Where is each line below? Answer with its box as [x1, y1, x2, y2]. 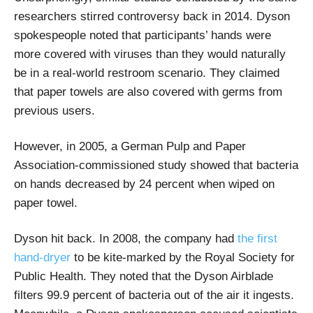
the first [238, 232, 277, 246]
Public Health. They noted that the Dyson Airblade [14, 270, 273, 284]
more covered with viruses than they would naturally [14, 48, 286, 61]
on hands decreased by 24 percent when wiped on [14, 177, 275, 191]
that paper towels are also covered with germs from [14, 85, 282, 99]
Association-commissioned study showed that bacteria [14, 159, 298, 173]
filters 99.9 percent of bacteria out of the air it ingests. [14, 289, 294, 303]
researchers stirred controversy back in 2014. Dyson [14, 10, 290, 24]
